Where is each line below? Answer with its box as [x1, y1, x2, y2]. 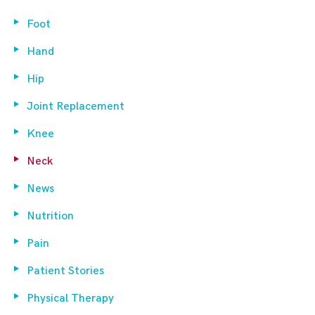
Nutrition [27, 209, 74, 223]
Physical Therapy [27, 291, 114, 305]
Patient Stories [27, 264, 104, 278]
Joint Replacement [27, 99, 124, 113]
